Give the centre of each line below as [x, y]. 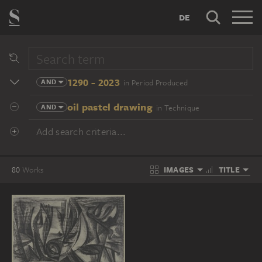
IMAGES [179, 170]
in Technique [178, 108]
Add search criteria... [81, 132]
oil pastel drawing [110, 106]
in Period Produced [156, 83]
